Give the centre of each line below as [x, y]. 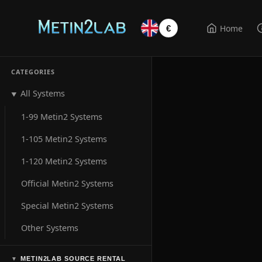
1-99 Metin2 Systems [62, 116]
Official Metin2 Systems [68, 183]
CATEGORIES [33, 71]
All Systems [43, 93]
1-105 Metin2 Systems [64, 139]
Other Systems [50, 227]
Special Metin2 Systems [68, 205]
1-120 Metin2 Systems [64, 161]
